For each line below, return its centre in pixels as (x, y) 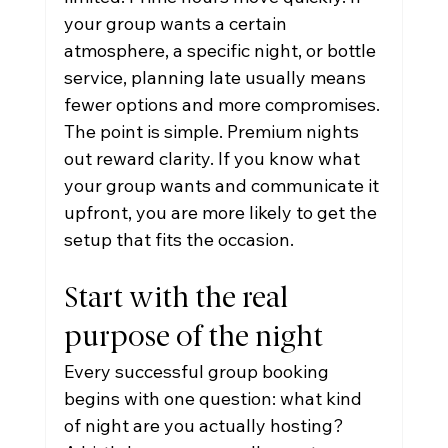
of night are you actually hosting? (203, 425)
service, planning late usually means (216, 77)
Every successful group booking (198, 371)
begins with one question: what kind (214, 398)
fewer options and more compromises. (221, 104)
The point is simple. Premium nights (213, 131)
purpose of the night (193, 338)
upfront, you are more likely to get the (222, 212)
